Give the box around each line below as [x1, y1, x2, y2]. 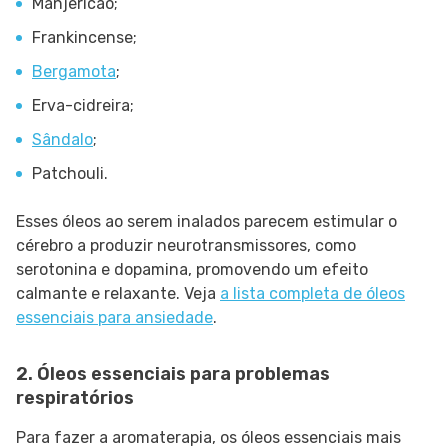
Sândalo [32, 130, 93, 150]
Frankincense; [32, 28, 137, 48]
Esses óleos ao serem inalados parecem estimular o [16, 212, 397, 232]
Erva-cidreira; [32, 96, 134, 116]
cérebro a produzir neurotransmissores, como [16, 236, 356, 256]
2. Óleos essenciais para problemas [16, 363, 330, 386]
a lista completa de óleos [220, 284, 405, 304]
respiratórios [16, 387, 134, 410]
